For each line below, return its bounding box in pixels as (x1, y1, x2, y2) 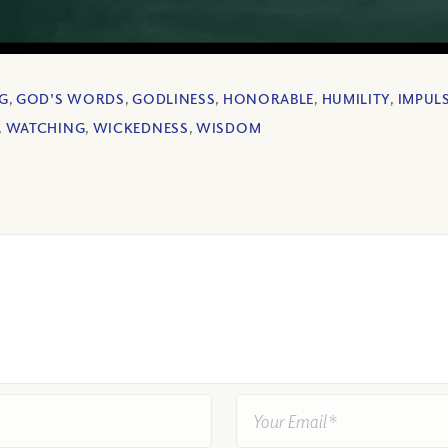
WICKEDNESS (92, 119, 189, 137)
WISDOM (196, 119, 262, 137)
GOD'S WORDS (16, 90, 125, 108)
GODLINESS (132, 90, 216, 108)
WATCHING (5, 119, 86, 137)
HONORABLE (222, 90, 315, 108)
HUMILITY (321, 90, 391, 108)
